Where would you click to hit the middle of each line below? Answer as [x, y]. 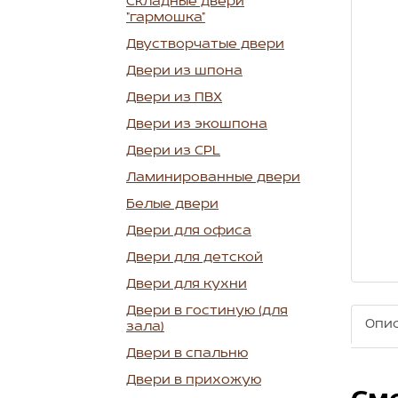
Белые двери [172, 205]
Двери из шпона [184, 72]
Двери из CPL [173, 151]
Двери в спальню [187, 354]
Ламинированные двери [213, 178]
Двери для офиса [189, 231]
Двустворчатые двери [205, 45]
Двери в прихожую [194, 381]
